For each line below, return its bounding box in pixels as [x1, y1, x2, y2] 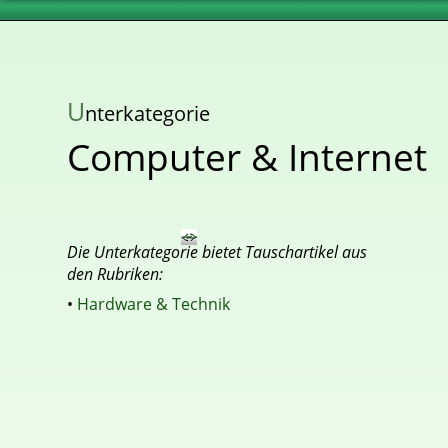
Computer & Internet [67, 131, 428, 182]
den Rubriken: [67, 263, 164, 285]
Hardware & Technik [77, 293, 231, 315]
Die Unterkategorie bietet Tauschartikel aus [67, 241, 368, 263]
